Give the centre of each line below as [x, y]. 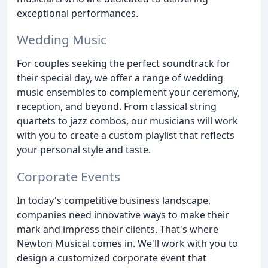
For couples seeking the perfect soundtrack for [124, 64]
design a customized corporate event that [112, 258]
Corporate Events [68, 177]
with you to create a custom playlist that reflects [126, 135]
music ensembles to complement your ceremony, [128, 92]
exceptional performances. [77, 13]
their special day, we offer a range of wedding [120, 78]
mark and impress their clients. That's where [118, 229]
